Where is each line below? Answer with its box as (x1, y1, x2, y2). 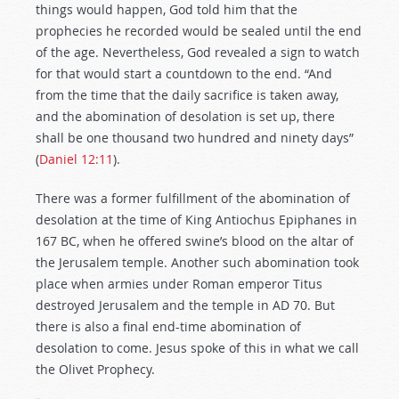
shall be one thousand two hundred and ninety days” (36, 129, 354, 146)
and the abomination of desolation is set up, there (36, 108, 335, 125)
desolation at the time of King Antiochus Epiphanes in (36, 211, 357, 228)
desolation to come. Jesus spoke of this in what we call (36, 339, 359, 356)
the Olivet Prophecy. (36, 361, 155, 378)
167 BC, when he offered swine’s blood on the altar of (36, 232, 354, 249)
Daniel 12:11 (39, 151, 113, 167)
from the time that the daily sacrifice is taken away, (36, 86, 338, 103)
